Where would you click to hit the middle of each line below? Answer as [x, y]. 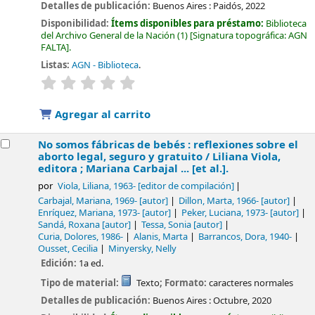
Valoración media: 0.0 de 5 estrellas [209, 82]
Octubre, [232, 300]
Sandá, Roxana [69, 225]
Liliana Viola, [247, 157]
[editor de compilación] [185, 187]
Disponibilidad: [76, 23]
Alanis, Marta [161, 237]
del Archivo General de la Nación [108, 35]
